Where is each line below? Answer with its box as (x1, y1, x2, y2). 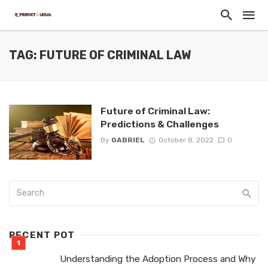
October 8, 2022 (158, 136, 214, 145)
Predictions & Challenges (100, 118, 219, 130)
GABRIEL (111, 136, 145, 145)
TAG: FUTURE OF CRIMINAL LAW (9, 48, 191, 62)
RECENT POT (9, 229, 75, 240)
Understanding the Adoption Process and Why (60, 253, 255, 264)
